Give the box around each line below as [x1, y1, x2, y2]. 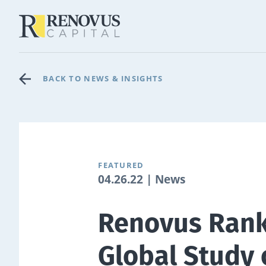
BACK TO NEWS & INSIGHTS [43, 73, 163, 84]
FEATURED [98, 160, 144, 170]
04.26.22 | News [98, 171, 186, 187]
